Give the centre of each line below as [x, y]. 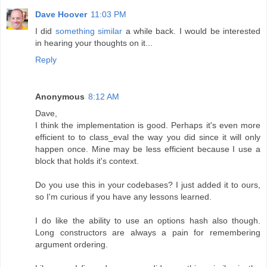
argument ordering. [72, 244]
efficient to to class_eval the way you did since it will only [148, 137]
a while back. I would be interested [192, 31]
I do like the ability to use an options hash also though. [148, 220]
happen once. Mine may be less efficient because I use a [148, 149]
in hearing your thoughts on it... [94, 43]
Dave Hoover [61, 14]
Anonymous [60, 96]
